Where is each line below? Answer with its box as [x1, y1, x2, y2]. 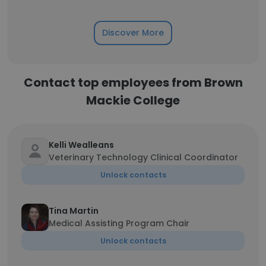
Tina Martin [49, 205, 99, 217]
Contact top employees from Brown [23, 74, 243, 91]
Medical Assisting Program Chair [49, 217, 189, 229]
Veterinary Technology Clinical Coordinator [49, 151, 238, 163]
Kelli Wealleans [49, 139, 114, 151]
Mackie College [86, 92, 180, 109]
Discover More [102, 27, 164, 39]
